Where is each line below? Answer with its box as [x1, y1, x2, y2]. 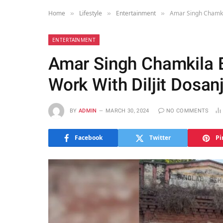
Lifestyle [79, 9, 102, 17]
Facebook [74, 133, 103, 142]
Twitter [149, 133, 171, 142]
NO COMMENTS [166, 107, 209, 114]
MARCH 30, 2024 [106, 107, 149, 114]
